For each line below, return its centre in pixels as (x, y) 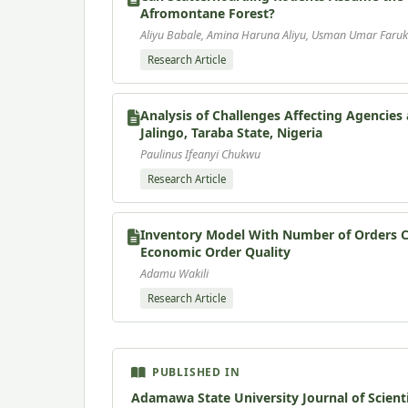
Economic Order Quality (215, 251)
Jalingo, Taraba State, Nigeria (231, 132)
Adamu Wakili (174, 273)
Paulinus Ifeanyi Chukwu (200, 154)
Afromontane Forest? (208, 13)
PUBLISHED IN (196, 372)
